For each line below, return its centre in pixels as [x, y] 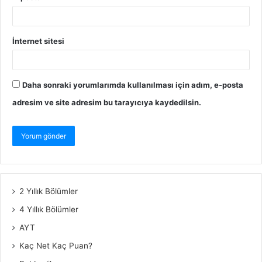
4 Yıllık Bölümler [49, 209]
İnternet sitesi [38, 41]
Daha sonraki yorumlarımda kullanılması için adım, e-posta [133, 85]
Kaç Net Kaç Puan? [56, 246]
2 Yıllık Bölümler [49, 191]
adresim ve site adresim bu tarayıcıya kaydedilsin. [107, 102]
